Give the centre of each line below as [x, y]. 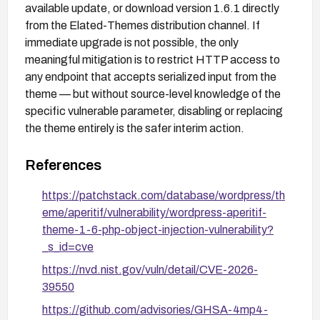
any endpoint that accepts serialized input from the [151, 76]
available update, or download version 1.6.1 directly [152, 8]
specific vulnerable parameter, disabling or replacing [154, 111]
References [63, 165]
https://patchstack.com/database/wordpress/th [164, 195]
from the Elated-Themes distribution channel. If [142, 25]
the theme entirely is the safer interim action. [135, 128]
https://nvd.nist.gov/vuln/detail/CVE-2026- [150, 269]
